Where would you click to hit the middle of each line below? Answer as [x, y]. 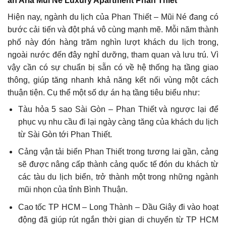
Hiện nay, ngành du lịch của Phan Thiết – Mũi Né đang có [113, 17]
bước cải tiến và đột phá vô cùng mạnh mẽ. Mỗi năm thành [113, 29]
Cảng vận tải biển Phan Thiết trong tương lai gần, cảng [118, 152]
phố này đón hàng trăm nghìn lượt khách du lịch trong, [113, 42]
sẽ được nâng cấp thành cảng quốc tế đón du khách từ [118, 164]
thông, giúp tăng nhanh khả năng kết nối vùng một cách [113, 80]
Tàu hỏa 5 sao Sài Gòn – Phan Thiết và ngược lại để [118, 109]
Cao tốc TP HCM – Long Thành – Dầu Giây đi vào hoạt [118, 207]
